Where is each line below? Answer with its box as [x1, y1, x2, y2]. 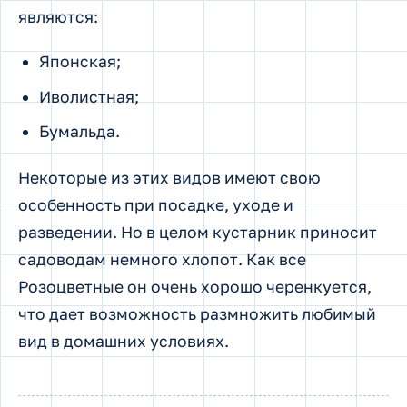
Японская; [38, 51, 121, 71]
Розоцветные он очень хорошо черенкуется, [18, 277, 372, 297]
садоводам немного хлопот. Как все [18, 250, 306, 270]
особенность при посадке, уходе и [18, 195, 293, 215]
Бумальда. [38, 122, 120, 142]
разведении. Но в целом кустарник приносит [18, 223, 377, 243]
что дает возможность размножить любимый [18, 304, 376, 324]
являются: [18, 6, 98, 26]
